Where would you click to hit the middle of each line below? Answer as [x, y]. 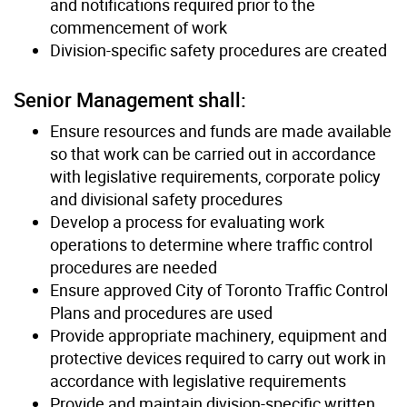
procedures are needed [134, 267]
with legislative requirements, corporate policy [215, 176]
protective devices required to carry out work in [218, 357]
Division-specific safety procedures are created [218, 50]
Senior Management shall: [130, 99]
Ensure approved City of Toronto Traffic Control [219, 289]
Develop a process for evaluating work [187, 221]
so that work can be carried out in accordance [213, 153]
